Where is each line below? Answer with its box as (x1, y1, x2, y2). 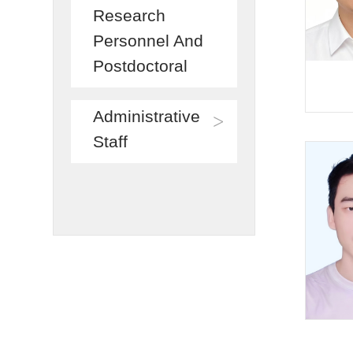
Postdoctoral (93, 57, 188, 75)
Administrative (93, 107, 201, 125)
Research (93, 6, 166, 24)
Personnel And (93, 32, 204, 50)
